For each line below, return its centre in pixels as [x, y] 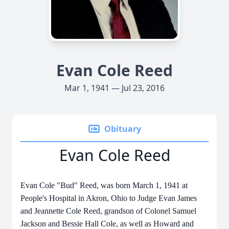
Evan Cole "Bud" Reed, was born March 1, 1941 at [104, 185]
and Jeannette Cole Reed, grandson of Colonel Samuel [108, 211]
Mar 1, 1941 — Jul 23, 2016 [114, 88]
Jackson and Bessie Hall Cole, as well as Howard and [107, 224]
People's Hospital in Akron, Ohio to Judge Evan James [109, 198]
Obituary [123, 129]
